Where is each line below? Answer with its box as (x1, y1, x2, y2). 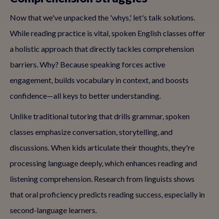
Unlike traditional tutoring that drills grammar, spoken (10, 111, 190, 121)
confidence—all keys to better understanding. (10, 91, 161, 100)
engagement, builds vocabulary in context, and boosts (10, 75, 189, 85)
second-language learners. (10, 205, 97, 215)
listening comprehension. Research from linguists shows (10, 174, 195, 183)
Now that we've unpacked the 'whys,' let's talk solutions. (10, 13, 195, 22)
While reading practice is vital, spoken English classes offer (10, 28, 205, 38)
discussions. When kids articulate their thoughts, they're (10, 143, 195, 152)
